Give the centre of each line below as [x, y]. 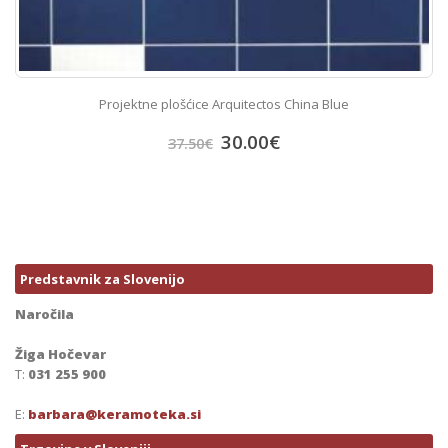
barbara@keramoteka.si [114, 414]
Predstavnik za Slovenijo [102, 279]
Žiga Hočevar [60, 354]
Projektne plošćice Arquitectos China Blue [224, 103]
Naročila [44, 314]
